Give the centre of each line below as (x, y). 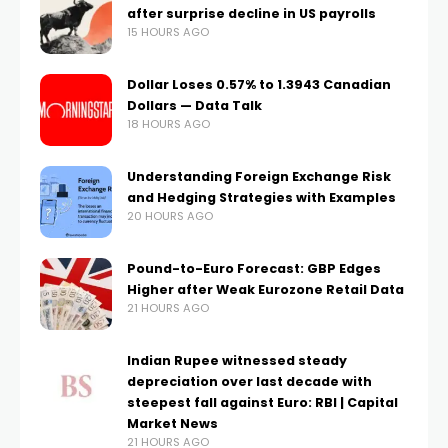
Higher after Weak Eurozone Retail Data (265, 289)
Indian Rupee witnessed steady (237, 360)
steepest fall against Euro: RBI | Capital (262, 402)
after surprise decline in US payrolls (251, 13)
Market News (172, 423)
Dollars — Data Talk (194, 105)
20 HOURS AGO (170, 215)
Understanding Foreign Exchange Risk (259, 176)
